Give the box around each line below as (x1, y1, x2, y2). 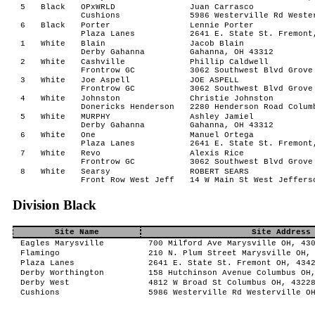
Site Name (54, 228, 99, 236)
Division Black (13, 198, 96, 212)
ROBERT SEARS (189, 167, 249, 176)
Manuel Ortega (189, 131, 254, 139)
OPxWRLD (80, 3, 115, 11)
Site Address (252, 228, 311, 236)
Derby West (20, 278, 70, 287)
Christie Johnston (189, 94, 274, 103)
